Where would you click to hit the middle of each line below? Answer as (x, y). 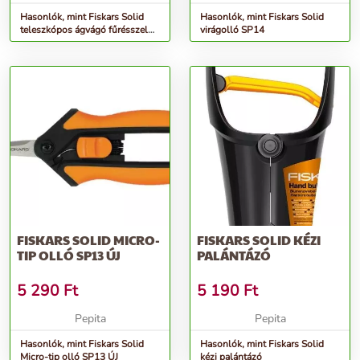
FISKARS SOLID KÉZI (259, 240)
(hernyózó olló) (53, 43)
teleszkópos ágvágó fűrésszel (84, 30)
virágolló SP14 (232, 30)
